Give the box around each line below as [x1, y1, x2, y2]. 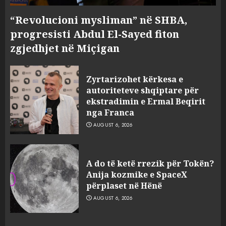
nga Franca [86, 106, 134, 118]
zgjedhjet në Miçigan [10, 41, 120, 55]
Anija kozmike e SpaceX [86, 168, 187, 180]
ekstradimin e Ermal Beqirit [86, 95, 205, 107]
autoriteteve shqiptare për [86, 84, 199, 96]
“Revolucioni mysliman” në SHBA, [10, 13, 187, 27]
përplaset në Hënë [86, 180, 162, 191]
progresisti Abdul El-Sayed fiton [10, 27, 179, 41]
